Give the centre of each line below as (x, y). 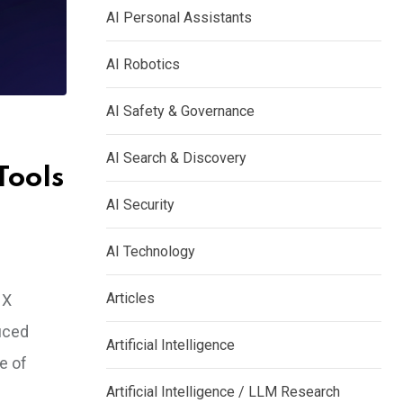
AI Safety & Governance (180, 111)
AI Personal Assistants (179, 18)
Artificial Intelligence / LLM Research (223, 392)
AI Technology (151, 251)
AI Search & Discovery (176, 158)
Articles (130, 298)
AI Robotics (143, 64)
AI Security (140, 205)
